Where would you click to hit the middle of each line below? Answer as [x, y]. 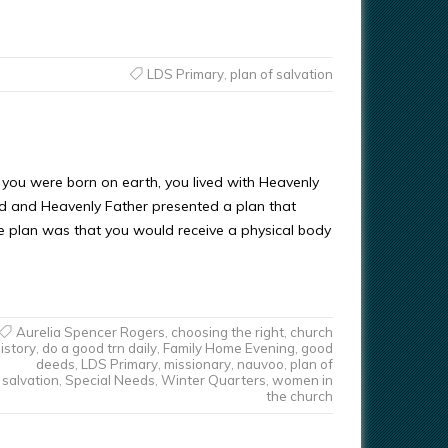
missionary [197, 364]
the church [299, 396]
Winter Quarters [213, 380]
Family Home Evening [228, 348]
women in [302, 380]
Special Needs [109, 380]
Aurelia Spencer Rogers [90, 332]
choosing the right [227, 332]
